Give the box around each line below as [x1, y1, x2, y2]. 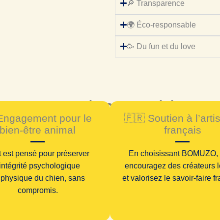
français [164, 124, 201, 136]
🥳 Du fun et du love [127, 42, 196, 51]
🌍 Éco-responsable [127, 20, 196, 29]
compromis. [17, 186, 58, 195]
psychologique [29, 162, 80, 170]
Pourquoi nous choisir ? [28, 96, 192, 114]
